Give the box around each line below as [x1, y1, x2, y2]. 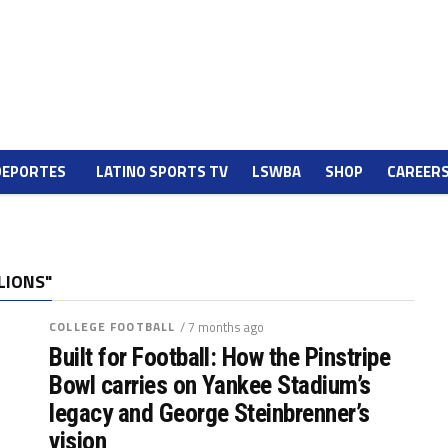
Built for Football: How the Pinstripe [49, 342, 391, 372]
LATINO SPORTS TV [96, 160, 228, 183]
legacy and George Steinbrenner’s [49, 398, 370, 428]
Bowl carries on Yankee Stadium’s [49, 370, 371, 400]
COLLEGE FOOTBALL [49, 317, 176, 336]
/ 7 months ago [180, 317, 265, 337]
